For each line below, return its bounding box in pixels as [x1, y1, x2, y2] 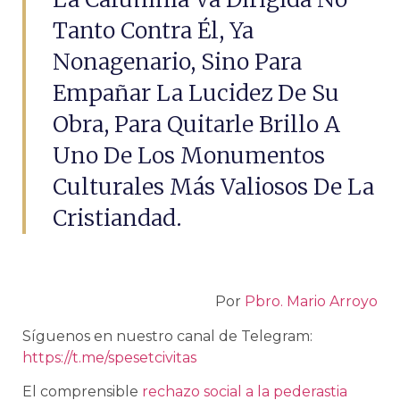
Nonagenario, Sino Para [53, 47, 302, 76]
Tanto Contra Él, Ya [53, 16, 254, 45]
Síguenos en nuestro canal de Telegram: [22, 327, 312, 345]
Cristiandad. [53, 204, 182, 232]
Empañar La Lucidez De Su [53, 79, 339, 107]
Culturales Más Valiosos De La [53, 172, 374, 201]
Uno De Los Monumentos [53, 141, 325, 170]
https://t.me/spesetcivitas [22, 348, 196, 366]
